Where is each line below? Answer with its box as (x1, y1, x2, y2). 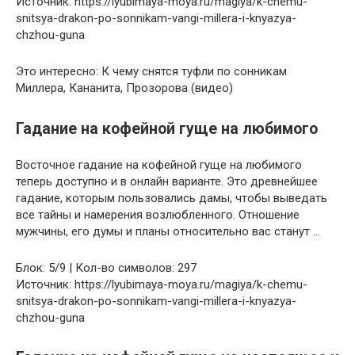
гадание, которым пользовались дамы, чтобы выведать (16, 190, 327, 205)
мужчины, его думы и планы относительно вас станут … (16, 223, 320, 239)
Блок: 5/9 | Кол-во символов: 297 (16, 260, 197, 275)
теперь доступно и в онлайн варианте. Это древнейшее (16, 174, 318, 189)
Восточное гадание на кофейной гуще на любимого (16, 157, 302, 172)
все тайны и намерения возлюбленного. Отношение (16, 207, 300, 222)
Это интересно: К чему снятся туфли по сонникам (16, 64, 287, 79)
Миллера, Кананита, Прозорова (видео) (16, 81, 233, 96)
